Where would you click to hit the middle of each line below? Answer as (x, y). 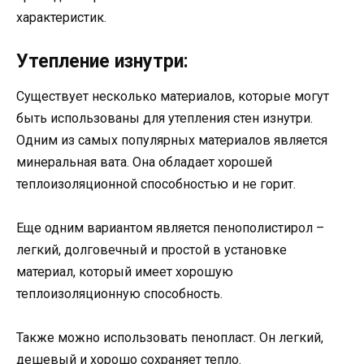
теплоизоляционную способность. (119, 294)
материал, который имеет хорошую (125, 272)
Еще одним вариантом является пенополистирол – (170, 228)
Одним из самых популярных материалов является (172, 140)
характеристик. (61, 17)
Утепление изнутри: (102, 61)
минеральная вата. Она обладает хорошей (144, 162)
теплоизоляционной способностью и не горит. (156, 184)
